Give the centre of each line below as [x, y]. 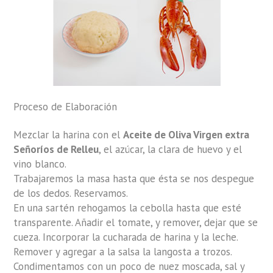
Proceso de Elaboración [66, 107]
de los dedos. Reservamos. [71, 193]
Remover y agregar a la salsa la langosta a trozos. [123, 252]
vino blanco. [40, 164]
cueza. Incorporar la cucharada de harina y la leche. [126, 237]
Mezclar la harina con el [69, 135]
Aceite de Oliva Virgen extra [186, 135]
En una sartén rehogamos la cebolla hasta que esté [128, 208]
